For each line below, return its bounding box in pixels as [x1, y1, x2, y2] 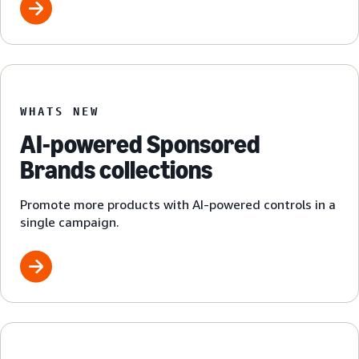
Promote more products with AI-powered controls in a [20, 196, 336, 213]
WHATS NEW [20, 104, 99, 119]
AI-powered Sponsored [20, 129, 260, 160]
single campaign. [20, 214, 119, 231]
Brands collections [20, 155, 212, 186]
